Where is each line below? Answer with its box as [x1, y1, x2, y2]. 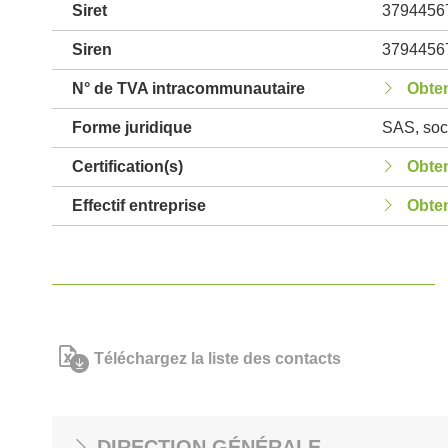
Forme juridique [72, 119, 192, 136]
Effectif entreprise [72, 197, 206, 214]
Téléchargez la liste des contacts [94, 350, 341, 367]
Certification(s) [72, 158, 183, 175]
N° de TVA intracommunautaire [72, 80, 305, 97]
